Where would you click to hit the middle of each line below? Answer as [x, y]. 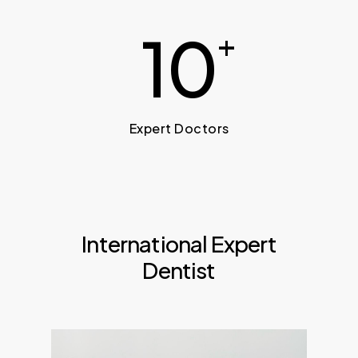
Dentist [179, 270]
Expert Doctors [179, 128]
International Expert [179, 244]
